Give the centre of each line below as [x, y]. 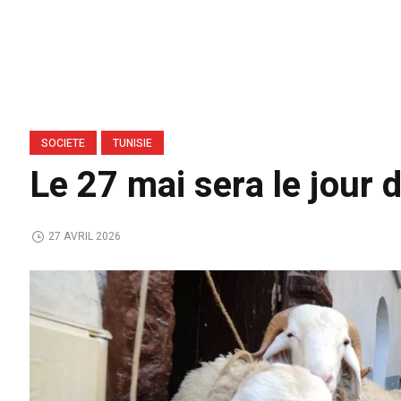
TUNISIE [133, 143]
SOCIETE [64, 143]
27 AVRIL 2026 [85, 237]
